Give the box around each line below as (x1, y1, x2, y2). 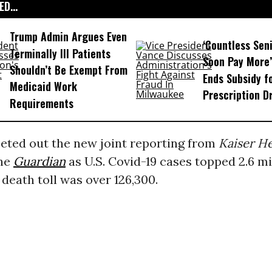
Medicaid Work (9, 78, 77, 95)
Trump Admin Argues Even (9, 29, 127, 45)
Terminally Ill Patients (9, 45, 110, 61)
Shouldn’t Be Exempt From (9, 62, 127, 78)
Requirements (9, 95, 73, 111)
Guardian (13, 153, 66, 169)
